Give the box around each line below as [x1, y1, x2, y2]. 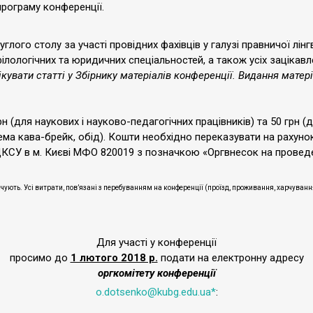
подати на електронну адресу [157, 252, 304, 264]
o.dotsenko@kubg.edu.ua [95, 286, 211, 298]
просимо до [9, 252, 71, 264]
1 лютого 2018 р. [70, 252, 158, 264]
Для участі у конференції [96, 236, 217, 249]
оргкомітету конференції [97, 267, 216, 279]
